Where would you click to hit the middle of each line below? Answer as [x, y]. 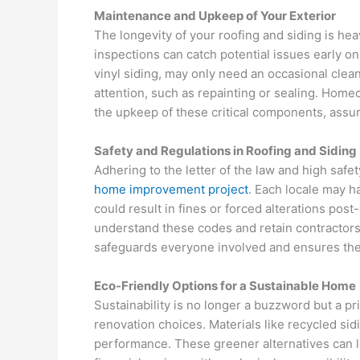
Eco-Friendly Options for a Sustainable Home [225, 286]
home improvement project [171, 189]
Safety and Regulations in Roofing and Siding [225, 151]
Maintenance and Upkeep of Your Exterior [215, 16]
